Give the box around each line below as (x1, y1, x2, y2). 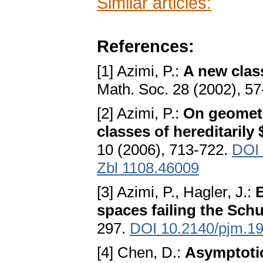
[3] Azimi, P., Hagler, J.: (97, 183, 255, 201)
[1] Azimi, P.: (97, 62, 183, 80)
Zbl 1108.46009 (97, 159, 199, 177)
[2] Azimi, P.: (97, 104, 183, 123)
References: (97, 36, 194, 56)
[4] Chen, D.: (97, 244, 185, 262)
